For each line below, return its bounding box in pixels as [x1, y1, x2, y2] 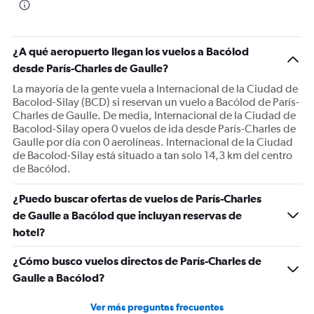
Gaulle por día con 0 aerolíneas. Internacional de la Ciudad [13, 135, 293, 149]
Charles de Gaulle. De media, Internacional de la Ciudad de [13, 109, 296, 122]
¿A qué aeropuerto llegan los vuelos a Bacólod [13, 45, 249, 57]
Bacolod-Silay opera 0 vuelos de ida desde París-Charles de [13, 122, 296, 135]
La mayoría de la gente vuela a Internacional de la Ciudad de [13, 82, 298, 95]
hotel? [13, 226, 46, 238]
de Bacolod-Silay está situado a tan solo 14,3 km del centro [13, 149, 292, 162]
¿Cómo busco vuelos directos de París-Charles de [13, 254, 261, 267]
